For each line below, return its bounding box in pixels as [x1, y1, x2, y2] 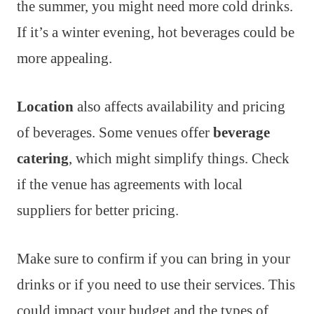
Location [17, 98, 74, 116]
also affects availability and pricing [74, 98, 285, 116]
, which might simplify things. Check [69, 150, 289, 168]
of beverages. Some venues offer [17, 124, 213, 142]
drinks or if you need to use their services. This [17, 276, 295, 294]
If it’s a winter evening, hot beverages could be [17, 24, 294, 41]
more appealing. [17, 50, 112, 67]
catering [17, 150, 69, 168]
